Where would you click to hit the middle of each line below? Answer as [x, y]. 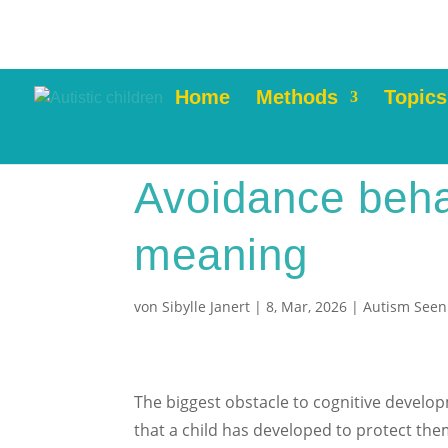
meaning [221, 254]
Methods [297, 97]
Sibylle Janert [206, 306]
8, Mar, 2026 [307, 306]
